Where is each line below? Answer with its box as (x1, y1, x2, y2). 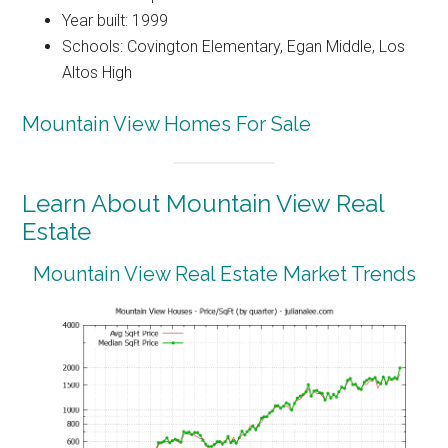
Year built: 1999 (62, 10, 169, 30)
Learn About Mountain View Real (22, 189, 385, 219)
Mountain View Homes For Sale (22, 111, 312, 136)
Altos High (62, 62, 133, 82)
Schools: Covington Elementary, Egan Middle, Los (62, 36, 406, 56)
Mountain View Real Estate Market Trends (32, 262, 416, 287)
